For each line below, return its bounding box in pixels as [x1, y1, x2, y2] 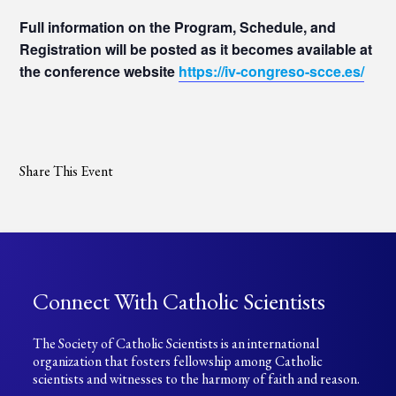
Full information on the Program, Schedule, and [19, 17, 337, 37]
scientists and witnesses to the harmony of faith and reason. [33, 369, 361, 388]
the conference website [19, 61, 179, 81]
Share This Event [19, 162, 114, 180]
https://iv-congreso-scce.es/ [179, 61, 365, 81]
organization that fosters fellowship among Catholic [33, 352, 324, 370]
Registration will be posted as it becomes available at [19, 39, 373, 59]
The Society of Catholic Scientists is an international [33, 334, 320, 353]
